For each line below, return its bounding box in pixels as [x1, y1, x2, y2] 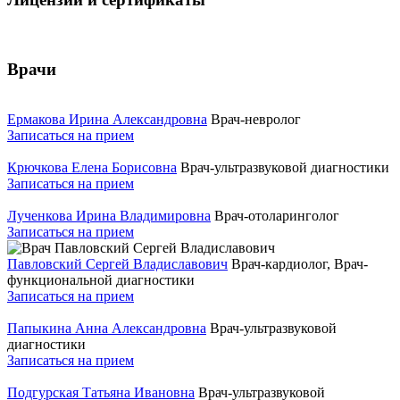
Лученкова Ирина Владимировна [7, 208, 211, 224]
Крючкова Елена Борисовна [7, 160, 177, 176]
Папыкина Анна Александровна [7, 321, 206, 337]
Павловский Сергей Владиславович [7, 256, 228, 272]
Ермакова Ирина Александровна [7, 112, 207, 128]
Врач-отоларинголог [214, 208, 339, 224]
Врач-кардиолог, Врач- [231, 256, 368, 272]
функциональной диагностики [7, 272, 195, 288]
